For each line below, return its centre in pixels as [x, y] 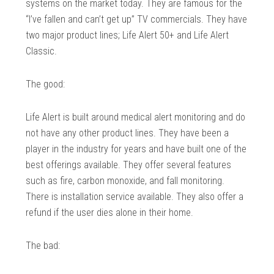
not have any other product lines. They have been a [128, 133]
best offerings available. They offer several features [129, 165]
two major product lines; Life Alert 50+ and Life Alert [128, 35]
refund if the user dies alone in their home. [110, 213]
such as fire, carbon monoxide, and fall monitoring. [125, 181]
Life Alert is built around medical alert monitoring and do [136, 117]
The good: [46, 84]
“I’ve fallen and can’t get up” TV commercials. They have [137, 20]
